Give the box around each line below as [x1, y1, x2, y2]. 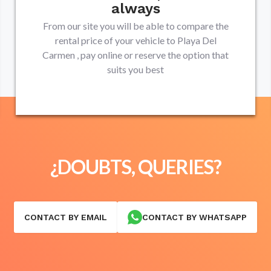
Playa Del [177, 34, 217, 46]
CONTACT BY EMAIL [24, 212, 107, 222]
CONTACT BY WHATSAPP [142, 212, 247, 222]
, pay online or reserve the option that [77, 49, 229, 60]
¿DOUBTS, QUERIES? [50, 155, 221, 178]
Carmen [42, 49, 75, 60]
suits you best [107, 64, 164, 75]
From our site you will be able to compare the [42, 20, 229, 31]
